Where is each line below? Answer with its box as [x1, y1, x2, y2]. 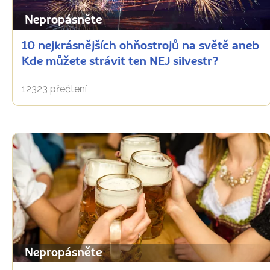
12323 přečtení [22, 83, 87, 95]
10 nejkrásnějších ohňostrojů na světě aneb [22, 40, 259, 53]
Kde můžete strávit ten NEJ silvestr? [22, 56, 218, 69]
